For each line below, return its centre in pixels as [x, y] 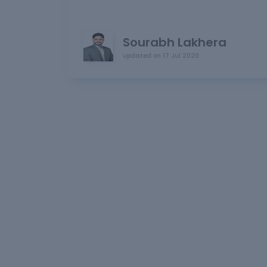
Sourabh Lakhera [175, 42]
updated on [142, 55]
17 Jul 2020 [181, 55]
